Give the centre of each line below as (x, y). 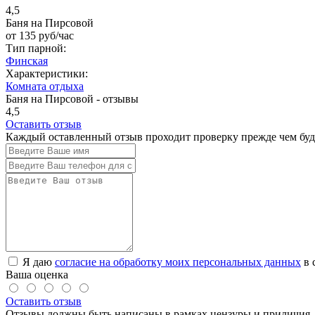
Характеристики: (47, 73)
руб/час (55, 35)
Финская (27, 60)
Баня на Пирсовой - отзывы (72, 98)
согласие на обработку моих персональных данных (178, 262)
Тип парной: (36, 48)
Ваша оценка (37, 274)
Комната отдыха (45, 86)
